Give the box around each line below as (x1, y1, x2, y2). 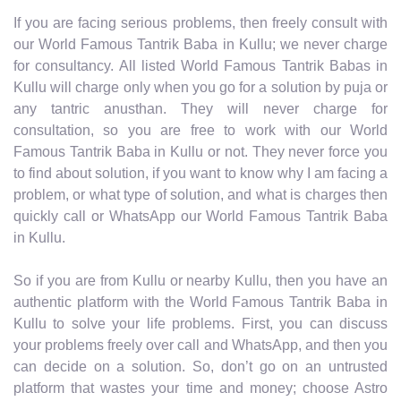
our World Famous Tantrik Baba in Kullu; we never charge (13, 36, 388, 52)
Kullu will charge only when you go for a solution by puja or (13, 79, 388, 95)
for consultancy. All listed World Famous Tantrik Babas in (13, 57, 388, 73)
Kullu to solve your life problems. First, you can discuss (13, 315, 388, 331)
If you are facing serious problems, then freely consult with (13, 14, 388, 30)
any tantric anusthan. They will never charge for (13, 100, 388, 116)
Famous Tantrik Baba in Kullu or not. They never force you (13, 143, 388, 159)
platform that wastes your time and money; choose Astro (13, 380, 388, 396)
